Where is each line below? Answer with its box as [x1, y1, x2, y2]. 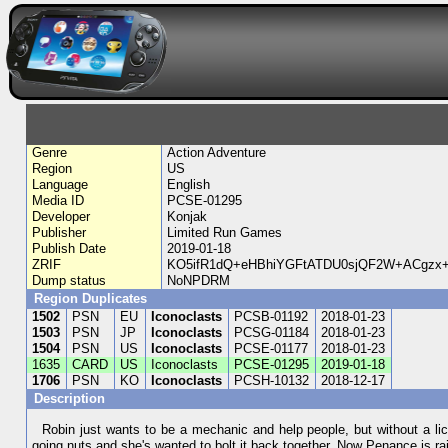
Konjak [166, 209, 207, 224]
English [166, 177, 210, 192]
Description [33, 391, 109, 406]
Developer [32, 209, 91, 224]
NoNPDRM [166, 273, 230, 288]
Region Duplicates [33, 291, 147, 306]
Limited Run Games [166, 225, 282, 240]
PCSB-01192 [234, 309, 309, 324]
